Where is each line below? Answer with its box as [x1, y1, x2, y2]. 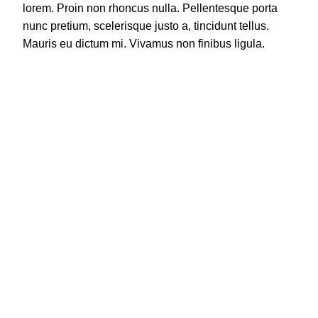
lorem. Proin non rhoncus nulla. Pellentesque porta [22, 2, 278, 14]
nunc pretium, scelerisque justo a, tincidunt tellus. [22, 20, 269, 32]
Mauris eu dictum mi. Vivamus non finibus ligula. [22, 38, 265, 50]
